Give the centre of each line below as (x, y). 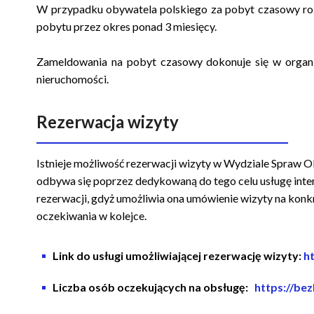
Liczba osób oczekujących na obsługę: (151, 287)
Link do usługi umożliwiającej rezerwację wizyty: (178, 255)
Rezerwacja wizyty (108, 121)
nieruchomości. (73, 78)
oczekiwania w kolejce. (94, 215)
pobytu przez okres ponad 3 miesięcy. (127, 26)
